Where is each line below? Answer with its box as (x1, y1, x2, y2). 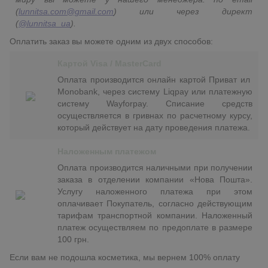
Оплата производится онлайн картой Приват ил (57, 75, 252, 85)
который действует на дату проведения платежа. (57, 123, 250, 133)
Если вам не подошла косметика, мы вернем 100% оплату (10, 252, 240, 263)
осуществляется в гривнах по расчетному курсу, (57, 111, 252, 121)
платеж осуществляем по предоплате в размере (57, 223, 252, 233)
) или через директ (114, 7, 252, 17)
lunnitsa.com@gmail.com (19, 7, 114, 17)
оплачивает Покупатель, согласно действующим (57, 199, 252, 209)
